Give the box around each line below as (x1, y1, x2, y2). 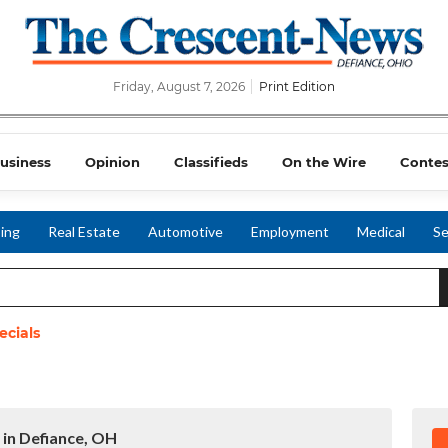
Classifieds (174, 154, 248, 170)
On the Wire (282, 154, 366, 170)
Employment (251, 223, 329, 240)
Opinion (85, 154, 140, 170)
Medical (357, 223, 405, 240)
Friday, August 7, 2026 (113, 79, 248, 94)
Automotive (148, 223, 223, 240)
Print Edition (259, 79, 335, 94)
